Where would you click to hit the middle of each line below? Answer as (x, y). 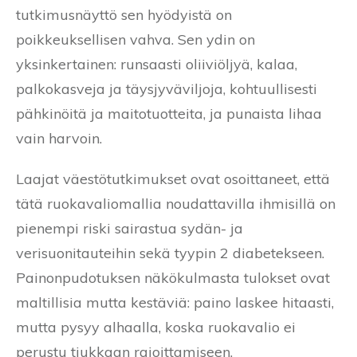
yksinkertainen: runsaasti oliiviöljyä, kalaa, (157, 64)
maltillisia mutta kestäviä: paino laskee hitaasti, (175, 302)
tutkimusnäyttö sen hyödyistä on (124, 14)
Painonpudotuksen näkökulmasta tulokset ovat (173, 277)
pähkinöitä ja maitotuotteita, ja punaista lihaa (169, 113)
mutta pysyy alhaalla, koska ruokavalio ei (156, 327)
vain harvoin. (59, 138)
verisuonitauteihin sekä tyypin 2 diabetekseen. (170, 253)
